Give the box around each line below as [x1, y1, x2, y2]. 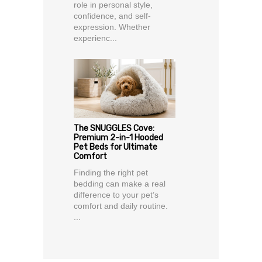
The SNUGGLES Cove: [74, 123, 154, 134]
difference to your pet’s [74, 190, 158, 200]
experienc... [74, 33, 117, 43]
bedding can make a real [74, 179, 166, 189]
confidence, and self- [74, 11, 151, 21]
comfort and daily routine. [74, 201, 168, 211]
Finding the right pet [74, 168, 148, 178]
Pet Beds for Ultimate [74, 142, 157, 153]
